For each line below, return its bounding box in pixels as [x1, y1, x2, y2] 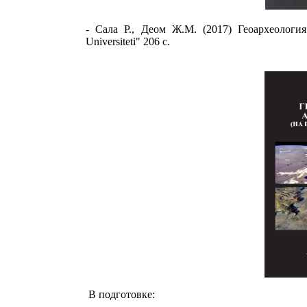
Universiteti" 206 [86, 36, 162, 47]
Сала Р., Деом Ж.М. [95, 23, 204, 35]
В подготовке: [88, 288, 155, 300]
